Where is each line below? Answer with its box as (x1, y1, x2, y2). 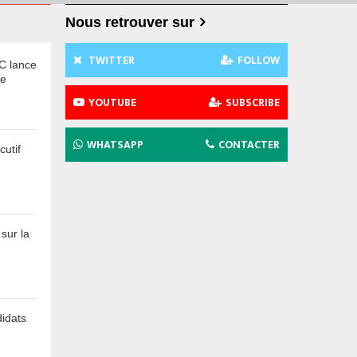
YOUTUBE (88, 92, 136, 112)
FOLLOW (237, 50, 280, 69)
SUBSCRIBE (226, 92, 280, 112)
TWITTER (86, 50, 135, 69)
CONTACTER (218, 135, 280, 154)
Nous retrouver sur (65, 14, 194, 30)
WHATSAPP (87, 135, 143, 154)
